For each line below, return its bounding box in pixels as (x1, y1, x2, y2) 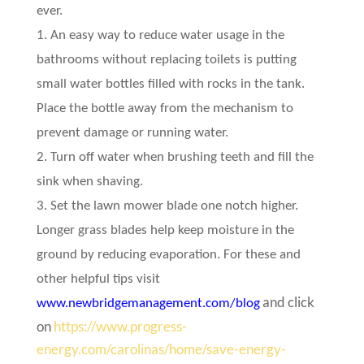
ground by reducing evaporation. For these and (36, 247, 301, 262)
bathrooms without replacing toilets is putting (36, 52, 297, 67)
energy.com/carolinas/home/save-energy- (36, 340, 286, 357)
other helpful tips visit (36, 271, 160, 286)
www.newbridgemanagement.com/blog (36, 296, 260, 310)
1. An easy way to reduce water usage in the (36, 28, 284, 42)
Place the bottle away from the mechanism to (36, 101, 293, 115)
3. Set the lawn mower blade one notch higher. (36, 198, 298, 213)
